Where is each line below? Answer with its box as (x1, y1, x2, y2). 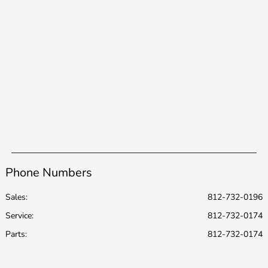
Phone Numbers (5, 164, 92, 181)
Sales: (5, 191, 28, 203)
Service (5, 209, 32, 221)
